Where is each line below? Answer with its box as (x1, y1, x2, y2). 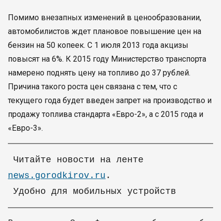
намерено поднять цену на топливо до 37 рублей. (8, 68, 190, 77)
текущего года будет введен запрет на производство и (8, 96, 212, 105)
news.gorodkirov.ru (8, 171, 106, 181)
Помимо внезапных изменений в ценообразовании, (8, 13, 201, 22)
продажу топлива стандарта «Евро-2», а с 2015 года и (8, 110, 203, 119)
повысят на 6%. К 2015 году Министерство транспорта (8, 54, 206, 64)
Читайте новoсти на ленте (8, 155, 144, 165)
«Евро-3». (8, 123, 43, 133)
